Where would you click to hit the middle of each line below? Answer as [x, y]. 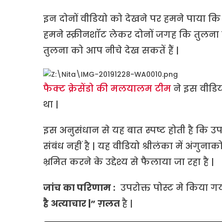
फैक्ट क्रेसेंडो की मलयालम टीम [107, 89]
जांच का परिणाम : [79, 188]
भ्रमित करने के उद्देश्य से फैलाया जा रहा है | [129, 162]
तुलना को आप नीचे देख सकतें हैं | [111, 51]
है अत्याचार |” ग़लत [83, 204]
